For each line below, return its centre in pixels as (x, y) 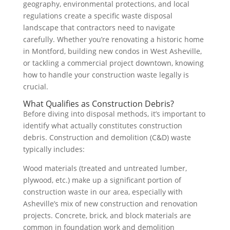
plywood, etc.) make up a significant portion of (102, 180)
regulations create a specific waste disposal (98, 16)
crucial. (35, 87)
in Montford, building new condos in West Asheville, (112, 51)
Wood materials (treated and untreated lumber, (105, 168)
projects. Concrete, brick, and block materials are (107, 215)
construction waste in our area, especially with (103, 192)
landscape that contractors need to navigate (99, 27)
